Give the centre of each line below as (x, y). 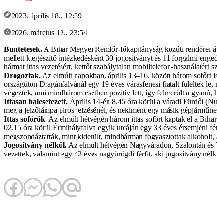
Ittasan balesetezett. (37, 101)
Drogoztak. (22, 75)
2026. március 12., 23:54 (49, 32)
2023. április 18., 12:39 (46, 15)
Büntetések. (23, 49)
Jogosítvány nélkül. (35, 145)
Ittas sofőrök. (25, 119)
